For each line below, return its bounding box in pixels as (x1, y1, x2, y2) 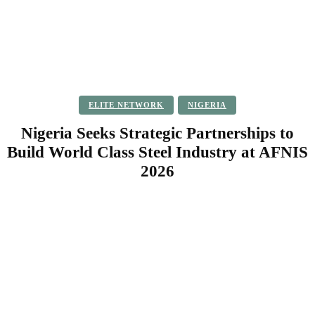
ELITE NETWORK (89, 100, 164, 109)
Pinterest (184, 204, 214, 213)
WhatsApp (260, 204, 296, 213)
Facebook (35, 204, 68, 213)
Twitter (114, 204, 139, 213)
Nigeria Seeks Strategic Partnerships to (21, 124, 294, 142)
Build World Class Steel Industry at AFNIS (7, 143, 308, 161)
